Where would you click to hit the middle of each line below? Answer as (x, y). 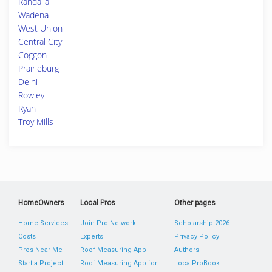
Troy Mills (36, 122)
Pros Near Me (40, 250)
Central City (40, 42)
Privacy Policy (196, 236)
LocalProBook (197, 263)
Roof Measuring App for (119, 263)
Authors (186, 250)
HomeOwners (41, 203)
